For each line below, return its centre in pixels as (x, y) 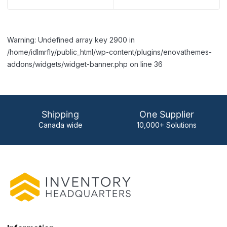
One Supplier (167, 115)
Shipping (60, 115)
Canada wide (60, 125)
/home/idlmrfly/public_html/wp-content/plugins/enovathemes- (109, 52)
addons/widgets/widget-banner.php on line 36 (85, 64)
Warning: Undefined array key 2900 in (71, 40)
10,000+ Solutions (167, 125)
